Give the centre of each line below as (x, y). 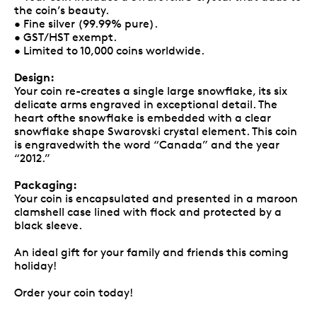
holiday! (35, 265)
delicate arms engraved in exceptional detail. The (146, 104)
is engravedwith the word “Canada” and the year (147, 144)
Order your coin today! (74, 292)
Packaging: (46, 184)
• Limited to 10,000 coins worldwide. (109, 50)
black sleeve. (48, 225)
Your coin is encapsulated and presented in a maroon (156, 198)
